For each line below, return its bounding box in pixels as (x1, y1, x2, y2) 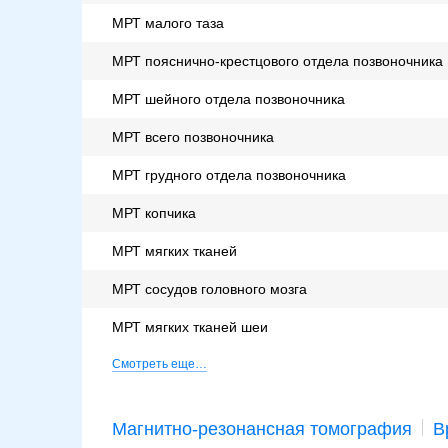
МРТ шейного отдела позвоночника (112, 91, 345, 108)
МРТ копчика (112, 205, 196, 222)
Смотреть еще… (112, 357, 207, 372)
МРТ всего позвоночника (112, 129, 274, 146)
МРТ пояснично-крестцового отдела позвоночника (112, 53, 443, 70)
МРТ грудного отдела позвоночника (112, 167, 346, 184)
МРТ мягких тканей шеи (112, 319, 268, 336)
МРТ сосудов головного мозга (112, 281, 307, 298)
